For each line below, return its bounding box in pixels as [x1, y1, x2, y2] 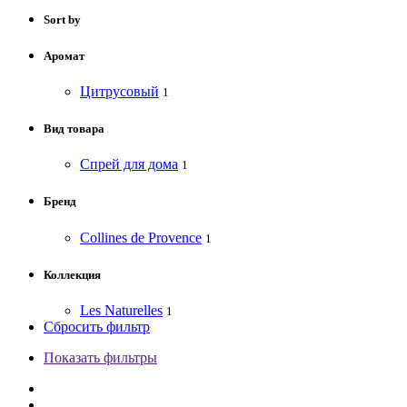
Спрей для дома [80, 156, 178, 173]
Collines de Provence [80, 229, 202, 245]
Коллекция [44, 267, 101, 282]
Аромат [44, 48, 84, 63]
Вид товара [44, 122, 104, 136]
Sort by [44, 12, 81, 26]
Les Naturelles [80, 302, 163, 318]
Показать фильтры [44, 349, 157, 365]
